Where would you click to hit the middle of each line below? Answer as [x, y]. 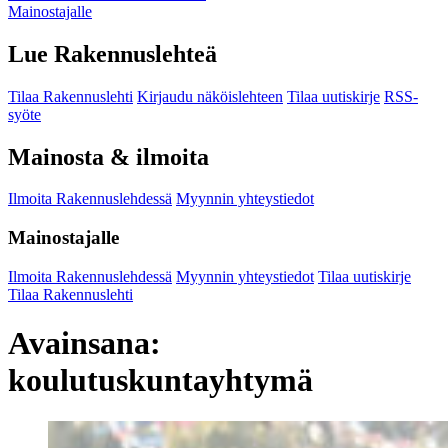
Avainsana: [84, 343]
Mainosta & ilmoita [108, 156]
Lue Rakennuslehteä [112, 53]
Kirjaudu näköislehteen [210, 96]
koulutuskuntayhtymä [160, 380]
